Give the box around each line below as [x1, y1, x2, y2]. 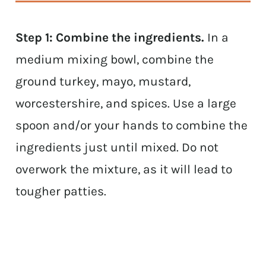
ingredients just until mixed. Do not [15, 140, 219, 155]
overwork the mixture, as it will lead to [15, 162, 233, 177]
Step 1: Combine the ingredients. [15, 30, 205, 45]
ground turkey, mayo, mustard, [15, 74, 191, 89]
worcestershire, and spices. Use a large [15, 96, 237, 111]
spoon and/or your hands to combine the [15, 118, 248, 133]
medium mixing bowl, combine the [15, 52, 214, 67]
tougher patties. [15, 184, 107, 199]
